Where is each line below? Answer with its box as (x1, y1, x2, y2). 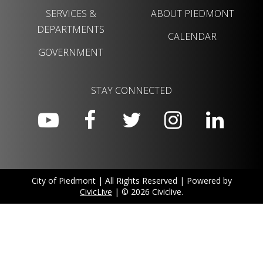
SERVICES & (45, 6, 96, 20)
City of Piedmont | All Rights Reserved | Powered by (31, 174, 232, 186)
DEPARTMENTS (37, 22, 104, 36)
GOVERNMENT (38, 45, 103, 59)
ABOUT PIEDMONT (150, 6, 234, 20)
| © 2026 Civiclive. (112, 186, 183, 197)
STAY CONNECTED (91, 83, 172, 97)
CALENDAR (168, 29, 217, 43)
